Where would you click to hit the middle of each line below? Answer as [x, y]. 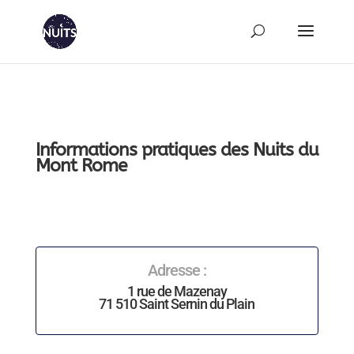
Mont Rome [81, 166]
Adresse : [177, 270]
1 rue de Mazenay [177, 291]
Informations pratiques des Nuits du [177, 150]
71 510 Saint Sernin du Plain [177, 304]
